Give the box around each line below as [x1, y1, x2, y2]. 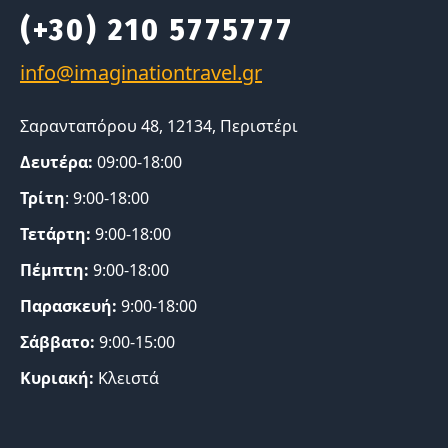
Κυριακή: [20, 366, 94, 389]
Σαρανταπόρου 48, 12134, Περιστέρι [20, 114, 298, 137]
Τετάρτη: [20, 222, 95, 245]
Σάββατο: [20, 330, 95, 353]
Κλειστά [94, 366, 159, 389]
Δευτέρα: [20, 150, 93, 173]
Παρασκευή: [20, 294, 121, 317]
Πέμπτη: [20, 258, 93, 281]
